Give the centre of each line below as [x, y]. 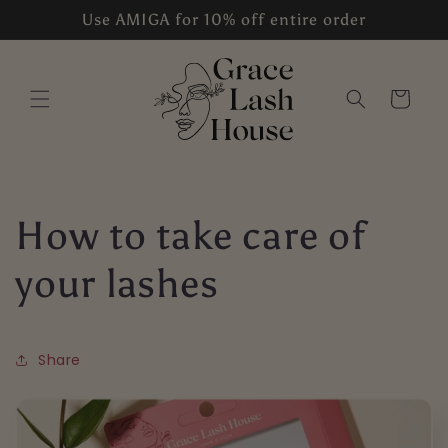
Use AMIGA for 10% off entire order [224, 19]
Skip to [54, 13]
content [60, 31]
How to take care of [190, 236]
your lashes [117, 284]
